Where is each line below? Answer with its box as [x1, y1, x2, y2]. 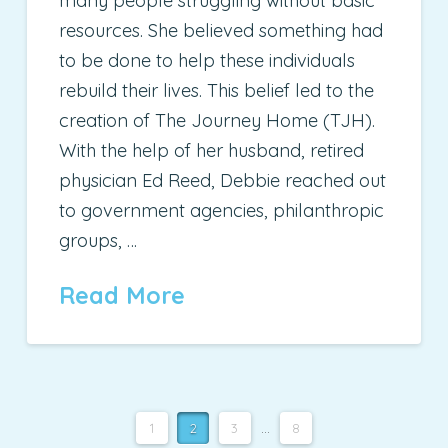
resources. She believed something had [59, 19, 384, 43]
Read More [59, 281, 186, 311]
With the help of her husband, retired [59, 139, 365, 163]
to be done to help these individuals [59, 49, 356, 73]
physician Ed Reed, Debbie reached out [59, 169, 387, 193]
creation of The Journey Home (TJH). [59, 109, 376, 133]
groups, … [59, 229, 138, 253]
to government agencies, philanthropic [59, 199, 385, 223]
